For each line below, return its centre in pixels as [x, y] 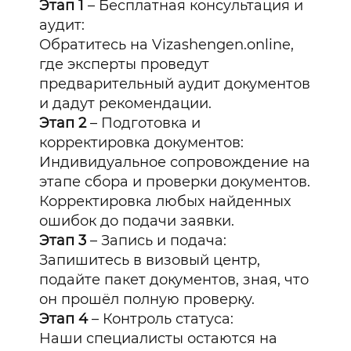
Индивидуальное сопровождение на [175, 163]
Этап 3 [63, 241]
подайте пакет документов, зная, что [174, 280]
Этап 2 [65, 123]
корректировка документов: [142, 143]
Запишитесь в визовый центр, [150, 261]
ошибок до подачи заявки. [137, 221]
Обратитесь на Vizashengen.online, [167, 45]
